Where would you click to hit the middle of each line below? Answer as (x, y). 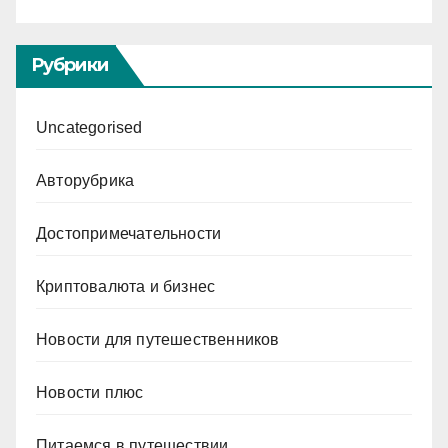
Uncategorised (89, 127)
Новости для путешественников (158, 339)
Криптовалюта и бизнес (126, 286)
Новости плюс (90, 392)
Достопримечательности (129, 233)
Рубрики (69, 64)
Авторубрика (85, 180)
